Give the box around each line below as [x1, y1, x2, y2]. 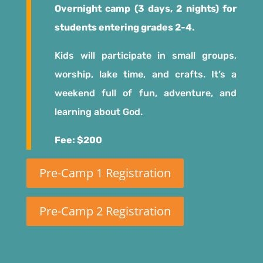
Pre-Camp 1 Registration [39, 165, 171, 181]
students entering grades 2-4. [54, 22, 197, 33]
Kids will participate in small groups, [54, 50, 237, 62]
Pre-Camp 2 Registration [39, 203, 171, 220]
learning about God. [54, 106, 143, 118]
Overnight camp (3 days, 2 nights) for [54, 3, 237, 15]
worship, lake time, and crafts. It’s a [54, 69, 237, 80]
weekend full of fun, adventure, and [54, 87, 237, 99]
